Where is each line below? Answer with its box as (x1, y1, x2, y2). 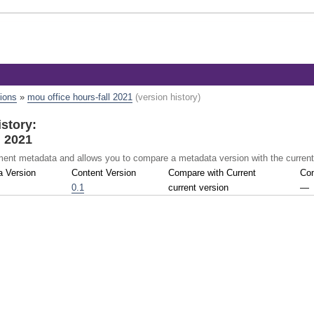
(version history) (135, 92, 200, 103)
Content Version (71, 167, 137, 178)
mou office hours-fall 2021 (27, 92, 132, 103)
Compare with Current (168, 167, 257, 178)
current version (168, 182, 229, 193)
